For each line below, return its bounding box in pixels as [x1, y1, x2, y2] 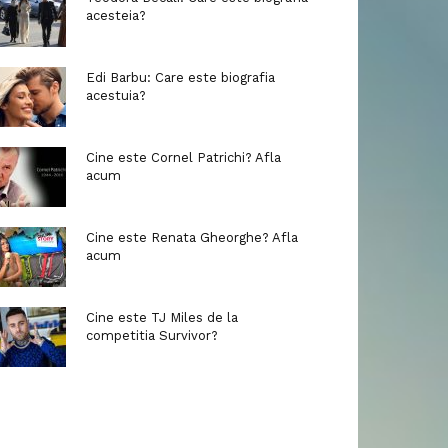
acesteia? [86, 8, 146, 24]
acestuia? [86, 88, 146, 104]
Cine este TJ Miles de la [86, 310, 238, 326]
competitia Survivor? [86, 328, 218, 344]
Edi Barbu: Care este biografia [86, 70, 275, 86]
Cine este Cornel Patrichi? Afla [86, 150, 281, 166]
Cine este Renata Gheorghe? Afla [86, 230, 298, 246]
